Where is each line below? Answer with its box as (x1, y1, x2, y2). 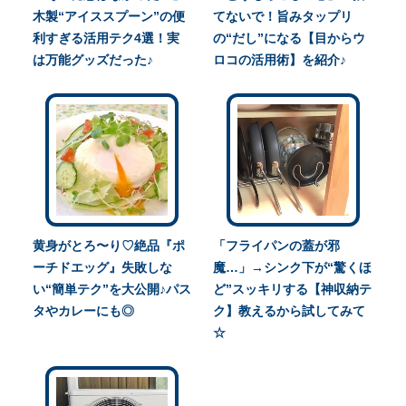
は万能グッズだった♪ (32, 52, 153, 67)
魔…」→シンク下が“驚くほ (213, 259, 372, 275)
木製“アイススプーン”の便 (32, 8, 185, 24)
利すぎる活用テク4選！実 (32, 30, 179, 45)
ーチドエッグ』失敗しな (32, 259, 172, 275)
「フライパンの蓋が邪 (213, 237, 341, 253)
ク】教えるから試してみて (213, 303, 366, 318)
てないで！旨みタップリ (213, 8, 353, 24)
